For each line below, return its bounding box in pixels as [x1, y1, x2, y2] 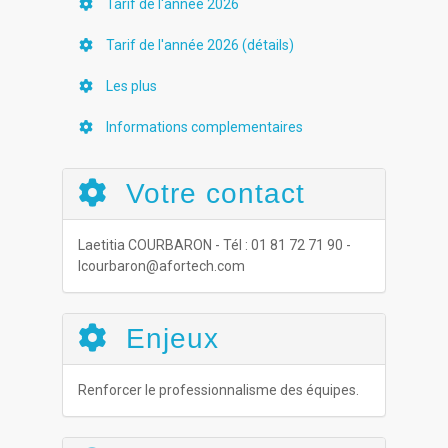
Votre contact [117, 178, 306, 209]
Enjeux [117, 323, 220, 354]
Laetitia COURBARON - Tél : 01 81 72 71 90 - [78, 237, 352, 253]
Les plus [103, 78, 158, 94]
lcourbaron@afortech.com [78, 258, 246, 274]
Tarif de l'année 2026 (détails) [103, 37, 295, 53]
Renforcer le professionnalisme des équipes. [78, 382, 360, 398]
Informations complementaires [103, 119, 304, 135]
